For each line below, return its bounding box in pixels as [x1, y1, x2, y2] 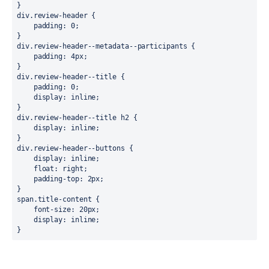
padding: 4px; [17, 52, 34, 61]
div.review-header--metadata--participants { [17, 42, 196, 50]
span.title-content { [17, 195, 100, 204]
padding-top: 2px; [17, 175, 34, 183]
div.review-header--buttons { [17, 144, 133, 153]
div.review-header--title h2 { [17, 113, 138, 122]
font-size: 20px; [17, 205, 34, 214]
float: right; [17, 165, 34, 173]
